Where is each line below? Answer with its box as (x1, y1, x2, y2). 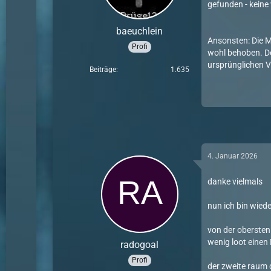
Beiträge (90, 65, 117, 74)
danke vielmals (207, 176, 263, 186)
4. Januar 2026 (207, 151, 258, 160)
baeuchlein (116, 25, 163, 37)
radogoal (120, 238, 159, 250)
